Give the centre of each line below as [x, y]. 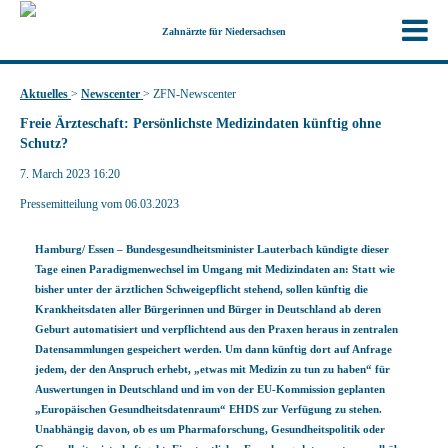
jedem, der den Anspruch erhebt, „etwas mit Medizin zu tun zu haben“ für [212, 369]
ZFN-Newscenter [194, 94]
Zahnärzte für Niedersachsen [224, 31]
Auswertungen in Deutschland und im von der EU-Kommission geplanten [210, 389]
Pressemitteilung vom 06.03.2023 [99, 204]
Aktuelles [45, 94]
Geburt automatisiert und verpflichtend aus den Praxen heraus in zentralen [216, 329]
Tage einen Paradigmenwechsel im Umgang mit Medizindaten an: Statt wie [215, 269]
